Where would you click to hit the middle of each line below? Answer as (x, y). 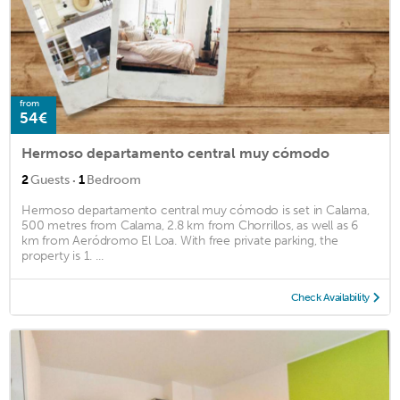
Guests (50, 180)
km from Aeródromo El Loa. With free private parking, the (180, 241)
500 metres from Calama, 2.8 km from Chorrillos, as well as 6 (190, 226)
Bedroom (114, 180)
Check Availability (330, 298)
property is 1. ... (62, 256)
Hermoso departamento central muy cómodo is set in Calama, (196, 211)
